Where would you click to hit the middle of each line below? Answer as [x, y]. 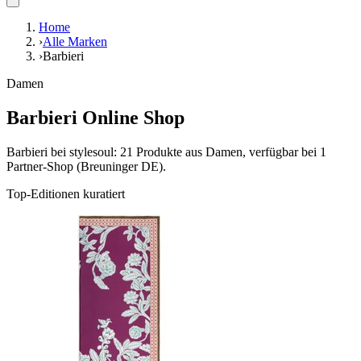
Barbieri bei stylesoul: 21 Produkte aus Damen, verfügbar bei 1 [166, 152]
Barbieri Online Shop [95, 118]
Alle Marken [75, 42]
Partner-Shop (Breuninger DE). [86, 167]
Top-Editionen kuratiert [66, 194]
